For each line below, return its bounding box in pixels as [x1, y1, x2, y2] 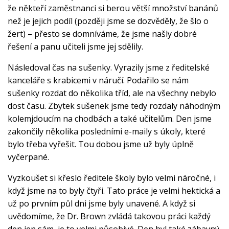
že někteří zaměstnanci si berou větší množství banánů [8, 2, 218, 14]
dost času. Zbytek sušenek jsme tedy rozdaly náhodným [8, 100, 220, 111]
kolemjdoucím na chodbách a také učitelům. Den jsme [8, 112, 212, 124]
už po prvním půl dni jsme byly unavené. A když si [8, 197, 195, 209]
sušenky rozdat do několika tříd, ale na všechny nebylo [8, 87, 216, 99]
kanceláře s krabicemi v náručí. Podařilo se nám [8, 74, 189, 86]
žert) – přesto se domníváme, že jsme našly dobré [8, 28, 197, 39]
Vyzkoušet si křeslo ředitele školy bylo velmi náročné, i [8, 172, 216, 184]
